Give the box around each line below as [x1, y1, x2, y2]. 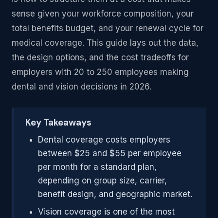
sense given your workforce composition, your [12, 9, 194, 18]
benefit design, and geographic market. [37, 189, 192, 199]
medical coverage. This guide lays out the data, [12, 38, 199, 48]
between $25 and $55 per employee [37, 148, 182, 158]
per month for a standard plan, [37, 162, 157, 172]
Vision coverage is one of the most [37, 207, 175, 217]
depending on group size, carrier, [37, 176, 167, 185]
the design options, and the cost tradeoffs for [12, 53, 189, 62]
